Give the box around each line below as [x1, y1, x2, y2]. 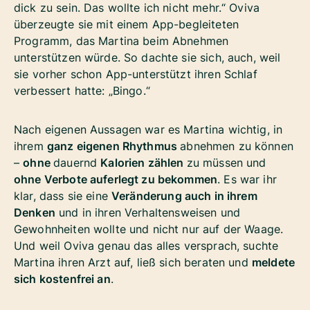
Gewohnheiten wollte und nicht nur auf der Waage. [14, 222, 284, 237]
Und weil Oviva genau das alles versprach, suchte [14, 239, 279, 253]
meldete [251, 255, 295, 270]
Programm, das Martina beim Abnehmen [14, 34, 229, 48]
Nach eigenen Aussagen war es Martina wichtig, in [14, 122, 283, 137]
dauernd [53, 156, 101, 170]
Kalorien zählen [100, 156, 187, 170]
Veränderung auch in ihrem [111, 189, 257, 203]
